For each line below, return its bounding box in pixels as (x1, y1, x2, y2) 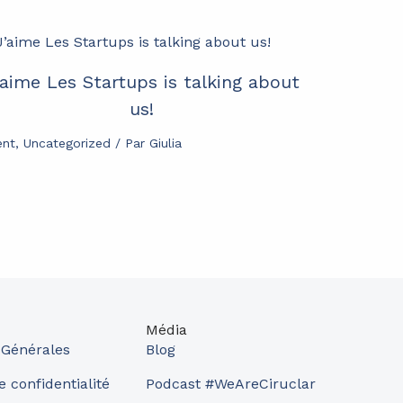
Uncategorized (23, 135, 112, 150)
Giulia (149, 135, 183, 150)
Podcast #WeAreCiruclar (145, 375, 316, 392)
